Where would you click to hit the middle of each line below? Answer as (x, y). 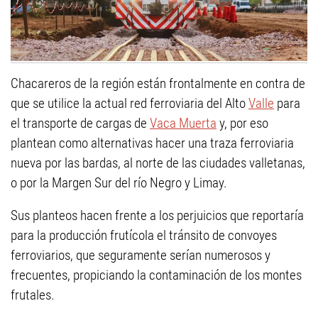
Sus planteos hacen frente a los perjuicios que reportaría (157, 215)
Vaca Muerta (183, 123)
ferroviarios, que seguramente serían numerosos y (141, 255)
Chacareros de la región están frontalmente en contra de (158, 83)
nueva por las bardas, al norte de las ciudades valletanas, (158, 163)
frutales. (33, 295)
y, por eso (242, 123)
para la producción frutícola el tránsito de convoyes (144, 235)
